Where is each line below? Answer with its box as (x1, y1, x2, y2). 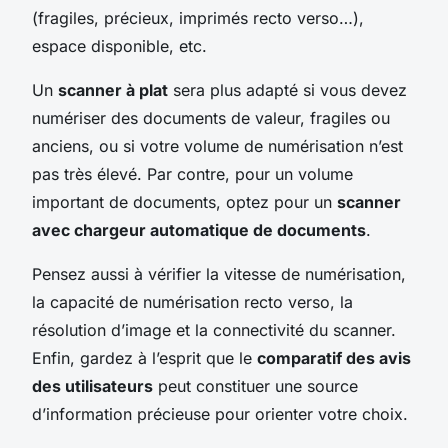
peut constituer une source (153, 375, 358, 396)
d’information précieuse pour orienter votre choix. (32, 403, 408, 424)
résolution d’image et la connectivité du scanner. (32, 319, 396, 340)
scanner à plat (58, 79, 168, 100)
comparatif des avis (257, 347, 411, 368)
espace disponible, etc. (32, 35, 207, 56)
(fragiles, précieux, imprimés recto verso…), (32, 7, 364, 28)
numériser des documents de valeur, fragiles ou (32, 107, 390, 128)
